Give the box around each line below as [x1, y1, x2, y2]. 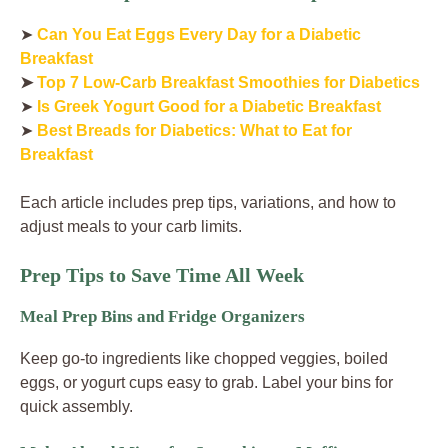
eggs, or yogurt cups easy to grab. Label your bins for [20, 373, 393, 391]
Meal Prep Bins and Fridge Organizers [20, 306, 305, 326]
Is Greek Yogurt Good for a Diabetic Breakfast [37, 97, 381, 115]
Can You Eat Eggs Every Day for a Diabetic [37, 25, 361, 43]
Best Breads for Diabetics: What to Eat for [37, 121, 352, 139]
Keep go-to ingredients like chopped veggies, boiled [20, 349, 388, 367]
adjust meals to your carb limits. [20, 217, 242, 235]
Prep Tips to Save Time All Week [20, 263, 304, 286]
